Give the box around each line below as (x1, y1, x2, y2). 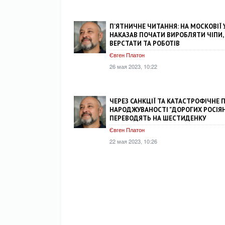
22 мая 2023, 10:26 (109, 137, 157, 145)
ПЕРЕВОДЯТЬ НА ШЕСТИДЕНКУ (109, 114, 206, 123)
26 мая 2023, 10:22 (109, 62, 157, 70)
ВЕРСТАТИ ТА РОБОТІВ (109, 39, 180, 48)
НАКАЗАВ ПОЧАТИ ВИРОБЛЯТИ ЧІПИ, (109, 31, 223, 39)
